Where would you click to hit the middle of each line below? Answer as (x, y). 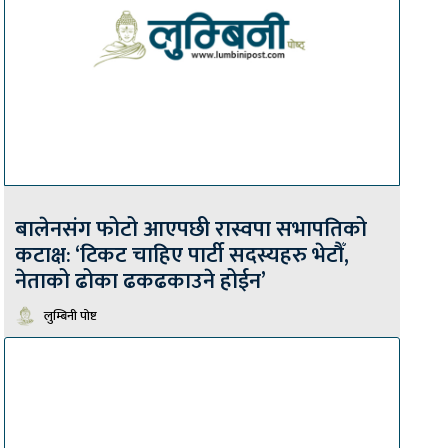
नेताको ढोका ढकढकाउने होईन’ (140, 281)
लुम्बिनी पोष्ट (70, 315)
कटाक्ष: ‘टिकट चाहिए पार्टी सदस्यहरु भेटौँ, (182, 255)
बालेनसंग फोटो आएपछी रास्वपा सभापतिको (191, 229)
